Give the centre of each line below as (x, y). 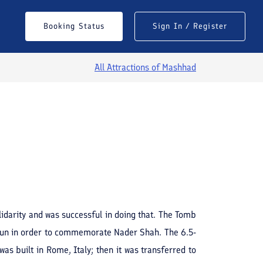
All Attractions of (128, 67)
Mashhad (179, 67)
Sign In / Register (190, 26)
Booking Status (74, 26)
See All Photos (87, 149)
